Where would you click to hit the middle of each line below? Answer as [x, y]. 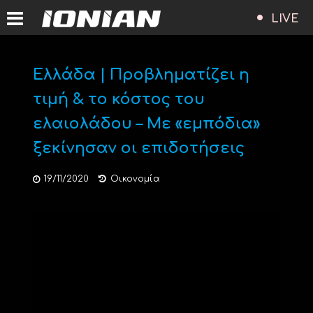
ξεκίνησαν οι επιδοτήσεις [138, 148]
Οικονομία [135, 179]
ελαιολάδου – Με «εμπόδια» [146, 124]
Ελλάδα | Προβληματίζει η [141, 75]
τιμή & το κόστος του [118, 99]
